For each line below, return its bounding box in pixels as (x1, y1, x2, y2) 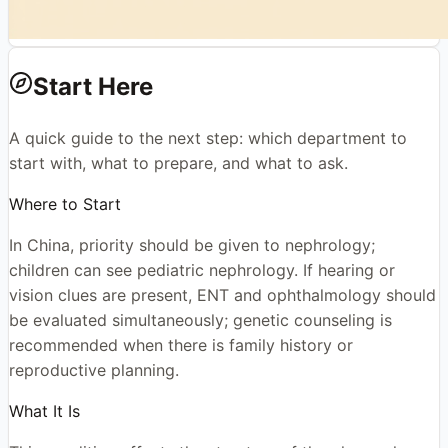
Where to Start (9, 193, 121, 214)
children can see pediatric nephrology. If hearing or (9, 259, 395, 280)
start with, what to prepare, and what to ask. (9, 152, 348, 173)
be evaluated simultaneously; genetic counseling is (9, 309, 392, 330)
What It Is (9, 400, 80, 421)
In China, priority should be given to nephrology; (9, 234, 375, 255)
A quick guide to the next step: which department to (9, 127, 407, 148)
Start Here (33, 71, 153, 101)
